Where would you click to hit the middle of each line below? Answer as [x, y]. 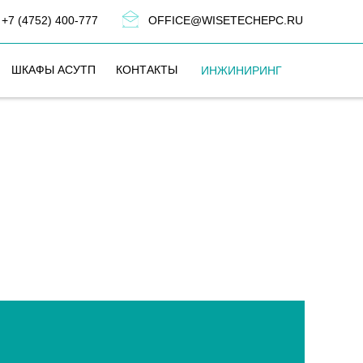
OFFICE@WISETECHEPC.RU [226, 20]
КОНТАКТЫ [146, 70]
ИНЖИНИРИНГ [241, 70]
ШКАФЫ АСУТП [53, 70]
